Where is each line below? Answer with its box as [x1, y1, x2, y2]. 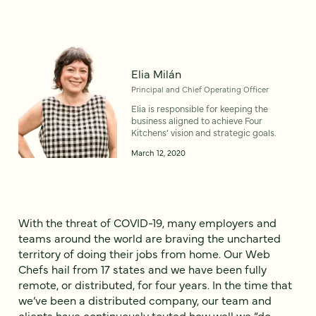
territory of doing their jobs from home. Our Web [18, 245, 270, 262]
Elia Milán [131, 66, 181, 82]
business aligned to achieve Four [131, 114, 262, 127]
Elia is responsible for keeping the [131, 102, 268, 115]
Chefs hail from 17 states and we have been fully [18, 261, 267, 277]
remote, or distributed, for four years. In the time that [18, 276, 292, 293]
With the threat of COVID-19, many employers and [18, 214, 276, 231]
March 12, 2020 [131, 147, 186, 159]
